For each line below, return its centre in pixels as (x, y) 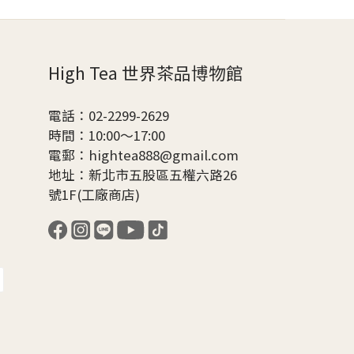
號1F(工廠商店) (94, 194)
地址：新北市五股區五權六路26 (143, 174)
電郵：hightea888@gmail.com (143, 154)
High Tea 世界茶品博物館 (146, 72)
